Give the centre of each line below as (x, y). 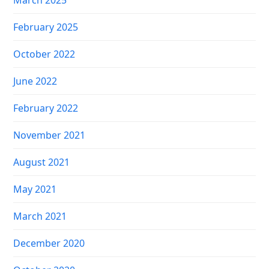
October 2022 (44, 54)
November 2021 (50, 135)
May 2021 (35, 189)
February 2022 (46, 108)
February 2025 (46, 27)
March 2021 (40, 216)
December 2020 (49, 243)
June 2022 (35, 81)
